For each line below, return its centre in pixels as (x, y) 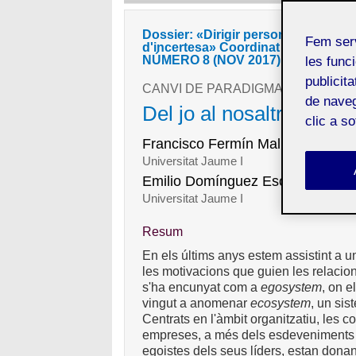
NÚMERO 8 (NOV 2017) (212, 60)
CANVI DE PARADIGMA (213, 88)
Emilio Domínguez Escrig (222, 181)
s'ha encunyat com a (202, 287)
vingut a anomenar (197, 303)
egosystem (292, 287)
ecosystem (281, 303)
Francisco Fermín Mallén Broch (242, 143)
